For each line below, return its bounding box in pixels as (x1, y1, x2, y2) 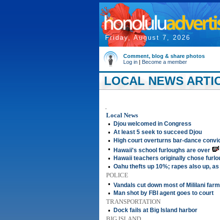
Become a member (142, 59, 187, 65)
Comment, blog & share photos (123, 53, 205, 59)
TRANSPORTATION (106, 198, 161, 205)
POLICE (106, 171, 128, 179)
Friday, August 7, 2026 (105, 34, 191, 41)
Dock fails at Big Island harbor (113, 207, 197, 214)
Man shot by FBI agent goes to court (113, 190, 214, 196)
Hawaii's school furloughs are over (113, 147, 210, 154)
